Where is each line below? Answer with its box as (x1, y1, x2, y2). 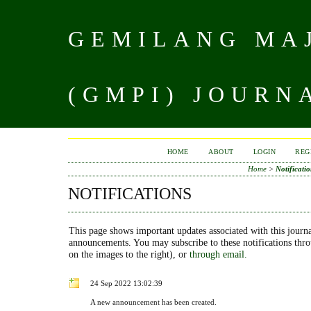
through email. (190, 248, 247, 260)
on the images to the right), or (69, 248, 190, 260)
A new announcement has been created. (90, 297, 217, 306)
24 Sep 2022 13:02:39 (90, 278, 162, 287)
